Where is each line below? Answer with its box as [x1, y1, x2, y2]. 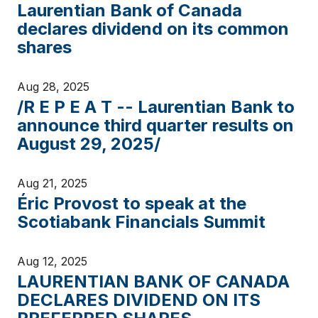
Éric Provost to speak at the [17, 193, 246, 214]
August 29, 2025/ [17, 133, 160, 154]
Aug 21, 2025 [17, 176, 87, 190]
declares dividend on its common [17, 18, 289, 39]
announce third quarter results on [17, 115, 294, 136]
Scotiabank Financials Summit [17, 212, 265, 232]
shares [17, 37, 72, 57]
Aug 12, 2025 [17, 254, 87, 268]
